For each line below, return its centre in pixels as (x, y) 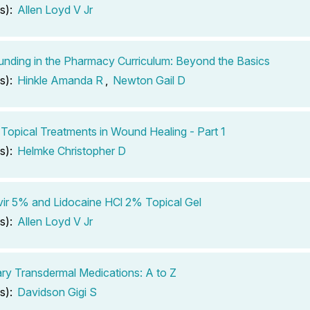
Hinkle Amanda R (60, 80)
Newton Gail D (149, 80)
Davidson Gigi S (57, 292)
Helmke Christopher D (72, 151)
